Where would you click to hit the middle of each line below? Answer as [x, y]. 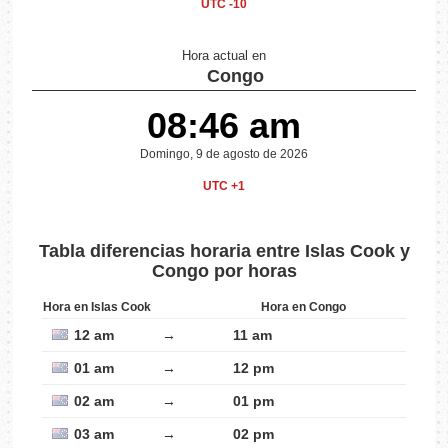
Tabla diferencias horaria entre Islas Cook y [224, 251]
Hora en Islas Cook [97, 307]
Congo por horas [224, 271]
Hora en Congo [303, 307]
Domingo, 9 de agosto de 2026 [223, 154]
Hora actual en [223, 56]
